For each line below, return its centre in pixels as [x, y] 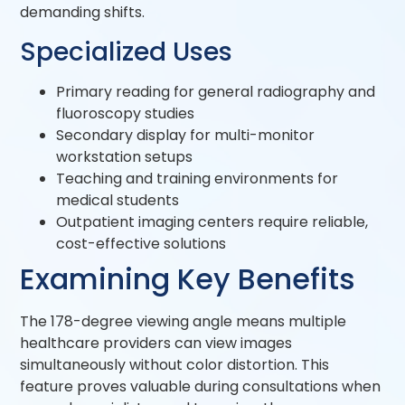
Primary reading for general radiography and [216, 91]
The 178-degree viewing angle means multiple [184, 321]
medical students [118, 200]
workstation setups [125, 156]
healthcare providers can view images [156, 343]
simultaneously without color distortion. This [175, 364]
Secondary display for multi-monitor [186, 135]
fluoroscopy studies [126, 113]
